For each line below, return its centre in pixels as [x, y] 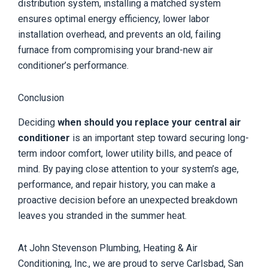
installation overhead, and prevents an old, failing [119, 34]
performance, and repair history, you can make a [117, 184]
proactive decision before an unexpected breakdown [128, 200]
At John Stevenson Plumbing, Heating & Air [108, 248]
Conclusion [41, 98]
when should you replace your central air [149, 122]
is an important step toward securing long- [159, 138]
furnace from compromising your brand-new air [115, 50]
